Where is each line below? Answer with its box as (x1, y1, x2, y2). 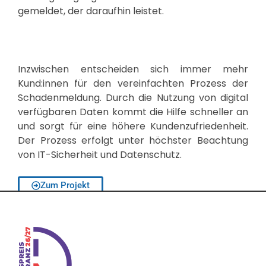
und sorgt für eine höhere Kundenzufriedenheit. (18, 119, 248, 134)
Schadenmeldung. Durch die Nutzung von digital (18, 91, 248, 105)
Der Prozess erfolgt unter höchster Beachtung (18, 134, 248, 148)
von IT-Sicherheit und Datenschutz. (18, 148, 182, 162)
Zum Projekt (40, 180, 90, 191)
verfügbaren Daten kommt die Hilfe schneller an (18, 105, 248, 119)
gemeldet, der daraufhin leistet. (18, 4, 164, 18)
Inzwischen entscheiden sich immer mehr (18, 62, 248, 77)
